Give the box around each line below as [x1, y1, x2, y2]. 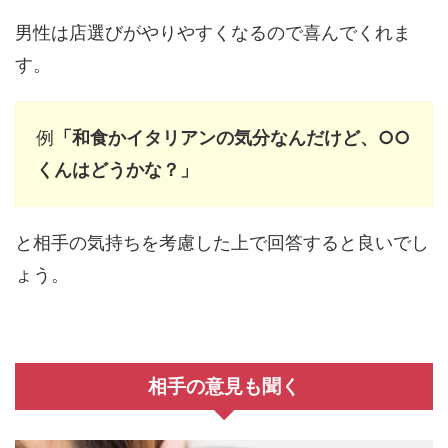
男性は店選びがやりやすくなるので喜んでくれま [15, 22, 411, 44]
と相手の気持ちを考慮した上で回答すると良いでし [15, 232, 429, 254]
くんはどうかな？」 [36, 159, 198, 181]
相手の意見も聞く [148, 376, 300, 398]
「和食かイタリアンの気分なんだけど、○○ [54, 127, 410, 149]
